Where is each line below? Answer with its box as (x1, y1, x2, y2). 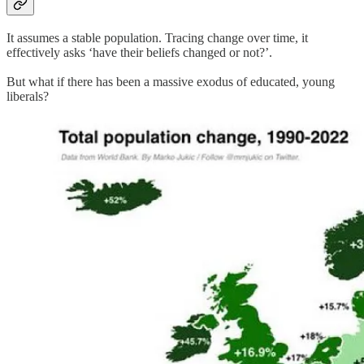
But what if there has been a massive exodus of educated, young (6, 74, 335, 89)
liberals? (6, 89, 49, 103)
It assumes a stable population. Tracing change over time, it (6, 30, 308, 45)
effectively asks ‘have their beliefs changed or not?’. (6, 45, 272, 59)
